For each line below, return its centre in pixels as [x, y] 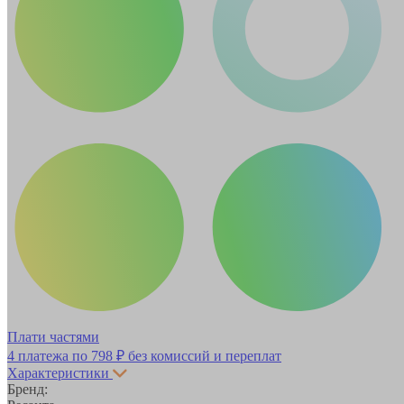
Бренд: [28, 389]
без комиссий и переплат [203, 355]
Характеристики [58, 372]
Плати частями [53, 336]
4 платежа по [49, 355]
